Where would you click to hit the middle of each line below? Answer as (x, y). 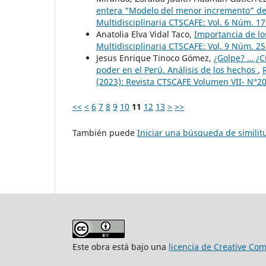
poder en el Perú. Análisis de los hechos (177, 70)
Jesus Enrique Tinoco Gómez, (155, 58)
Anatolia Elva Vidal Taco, (145, 34)
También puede (105, 133)
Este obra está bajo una (121, 247)
